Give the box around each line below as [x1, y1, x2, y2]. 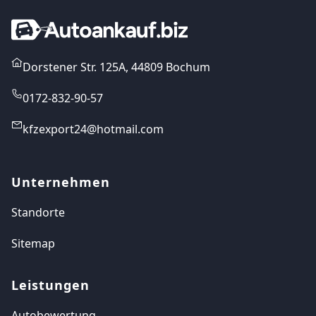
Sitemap [11, 236, 55, 251]
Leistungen [11, 276, 90, 293]
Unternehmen [11, 174, 110, 190]
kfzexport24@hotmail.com [23, 121, 164, 137]
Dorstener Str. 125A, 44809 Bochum [23, 59, 210, 75]
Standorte [11, 205, 65, 220]
